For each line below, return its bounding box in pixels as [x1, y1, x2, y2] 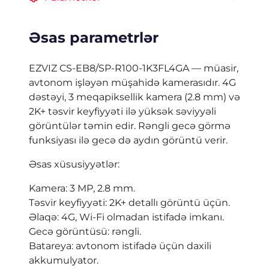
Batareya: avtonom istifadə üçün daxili [29, 240, 211, 252]
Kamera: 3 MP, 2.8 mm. [29, 183, 135, 195]
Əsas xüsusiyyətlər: [29, 159, 119, 171]
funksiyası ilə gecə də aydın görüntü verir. [29, 134, 228, 147]
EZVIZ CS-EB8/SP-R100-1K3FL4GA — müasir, [29, 62, 238, 74]
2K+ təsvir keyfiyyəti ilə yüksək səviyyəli [29, 106, 216, 118]
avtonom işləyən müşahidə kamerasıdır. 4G [29, 77, 236, 89]
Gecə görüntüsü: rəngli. [29, 226, 141, 238]
